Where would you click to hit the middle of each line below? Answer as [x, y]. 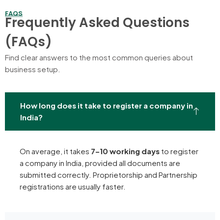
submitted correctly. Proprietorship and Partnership [109, 174]
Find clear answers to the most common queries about [99, 57]
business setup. [33, 69]
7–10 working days [125, 151]
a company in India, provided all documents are [100, 163]
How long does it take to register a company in [107, 105]
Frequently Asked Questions [97, 23]
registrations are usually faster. [73, 186]
